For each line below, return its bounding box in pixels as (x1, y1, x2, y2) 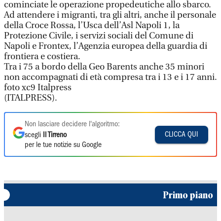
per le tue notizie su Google (25, 142, 102, 148)
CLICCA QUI (165, 131, 198, 138)
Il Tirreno (43, 132, 67, 139)
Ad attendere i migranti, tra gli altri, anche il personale (4, 10, 216, 20)
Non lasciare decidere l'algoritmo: (25, 121, 120, 128)
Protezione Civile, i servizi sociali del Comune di (4, 31, 193, 41)
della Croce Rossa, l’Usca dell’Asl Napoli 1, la (4, 20, 180, 31)
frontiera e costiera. (4, 51, 80, 62)
